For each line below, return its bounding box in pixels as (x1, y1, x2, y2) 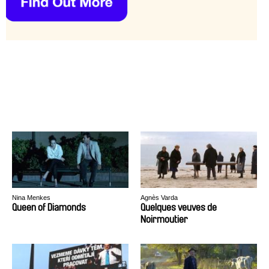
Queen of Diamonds (12, 202, 86, 213)
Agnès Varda (141, 194, 178, 201)
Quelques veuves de (141, 202, 217, 213)
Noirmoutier (141, 214, 188, 225)
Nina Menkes (12, 194, 50, 201)
